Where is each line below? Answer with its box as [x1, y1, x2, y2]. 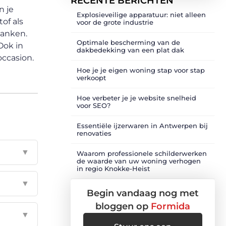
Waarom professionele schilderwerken [77, 149, 207, 157]
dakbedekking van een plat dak [77, 46, 184, 54]
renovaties [77, 129, 111, 137]
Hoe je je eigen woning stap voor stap [77, 66, 205, 74]
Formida [151, 201, 190, 212]
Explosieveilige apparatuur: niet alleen [77, 11, 206, 19]
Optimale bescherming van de [77, 38, 180, 46]
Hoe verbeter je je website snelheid [77, 94, 196, 102]
